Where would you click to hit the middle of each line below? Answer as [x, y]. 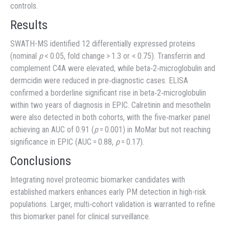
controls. [24, 6]
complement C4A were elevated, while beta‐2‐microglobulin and [113, 68]
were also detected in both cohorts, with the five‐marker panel [110, 118]
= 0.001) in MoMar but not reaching [154, 130]
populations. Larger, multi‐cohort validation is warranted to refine [113, 204]
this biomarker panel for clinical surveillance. [80, 217]
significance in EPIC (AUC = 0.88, [63, 142]
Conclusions [41, 161]
